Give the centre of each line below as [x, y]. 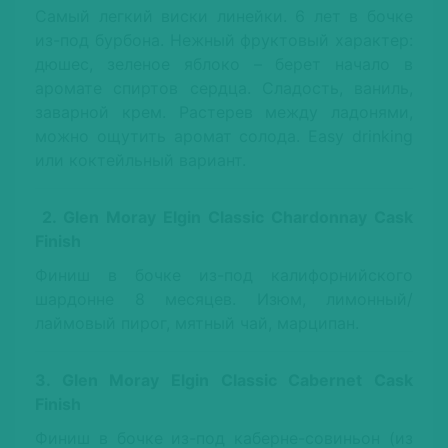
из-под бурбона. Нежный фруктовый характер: [224, 40]
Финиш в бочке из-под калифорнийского [224, 275]
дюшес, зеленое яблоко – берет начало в [224, 64]
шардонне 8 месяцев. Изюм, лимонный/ [224, 299]
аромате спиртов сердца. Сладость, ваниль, [224, 88]
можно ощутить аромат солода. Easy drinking [224, 136]
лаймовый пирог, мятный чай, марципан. [197, 323]
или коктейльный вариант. [140, 160]
